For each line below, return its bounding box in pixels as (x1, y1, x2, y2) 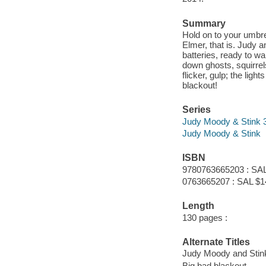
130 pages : (182, 212, 227, 223)
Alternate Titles (182, 236, 250, 247)
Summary (182, 18, 226, 28)
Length (182, 201, 214, 211)
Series (182, 104, 211, 115)
